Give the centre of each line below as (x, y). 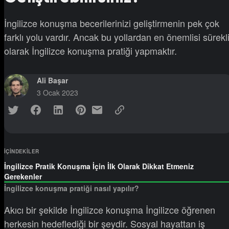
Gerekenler (23, 176)
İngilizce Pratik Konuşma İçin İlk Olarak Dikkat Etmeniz (99, 166)
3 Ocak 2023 (58, 92)
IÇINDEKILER (22, 151)
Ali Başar (52, 80)
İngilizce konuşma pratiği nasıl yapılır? (72, 188)
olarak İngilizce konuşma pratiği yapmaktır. (90, 50)
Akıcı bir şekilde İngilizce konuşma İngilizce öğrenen (110, 209)
